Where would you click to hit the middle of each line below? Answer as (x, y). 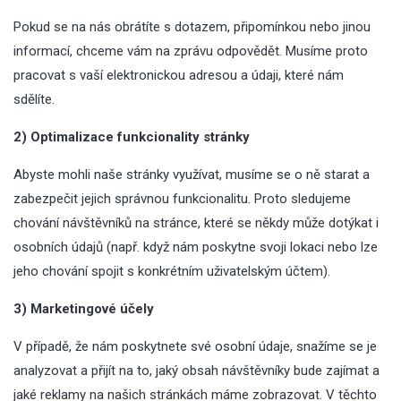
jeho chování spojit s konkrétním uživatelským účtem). (172, 271)
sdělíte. (34, 99)
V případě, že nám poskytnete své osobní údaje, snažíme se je (195, 346)
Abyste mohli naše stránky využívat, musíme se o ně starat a (192, 175)
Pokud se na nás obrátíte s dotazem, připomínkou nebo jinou (192, 27)
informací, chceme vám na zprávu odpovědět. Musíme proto (191, 51)
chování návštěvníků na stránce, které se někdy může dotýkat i (196, 223)
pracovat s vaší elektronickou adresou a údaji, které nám (179, 75)
